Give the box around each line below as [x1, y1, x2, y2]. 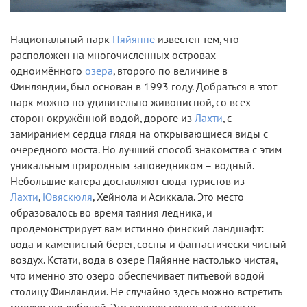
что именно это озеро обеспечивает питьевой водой [10, 269, 265, 282]
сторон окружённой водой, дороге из [10, 112, 195, 125]
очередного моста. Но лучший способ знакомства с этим [10, 143, 282, 156]
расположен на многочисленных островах [10, 49, 216, 62]
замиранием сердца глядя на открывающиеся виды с [10, 127, 268, 140]
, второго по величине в [113, 64, 228, 77]
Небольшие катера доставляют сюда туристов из [10, 175, 245, 188]
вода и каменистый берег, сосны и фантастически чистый [10, 238, 286, 251]
